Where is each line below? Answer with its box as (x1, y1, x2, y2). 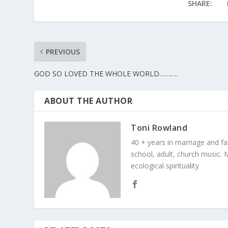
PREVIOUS (46, 46, 80, 56)
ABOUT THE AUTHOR (44, 95, 133, 106)
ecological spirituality (131, 160, 199, 170)
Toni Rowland (131, 122, 188, 133)
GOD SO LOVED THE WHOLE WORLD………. (34, 68, 178, 78)
